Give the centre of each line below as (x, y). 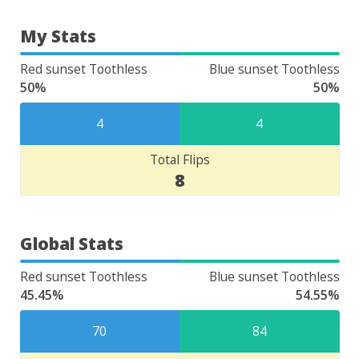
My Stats (58, 36)
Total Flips (179, 159)
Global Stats (71, 244)
